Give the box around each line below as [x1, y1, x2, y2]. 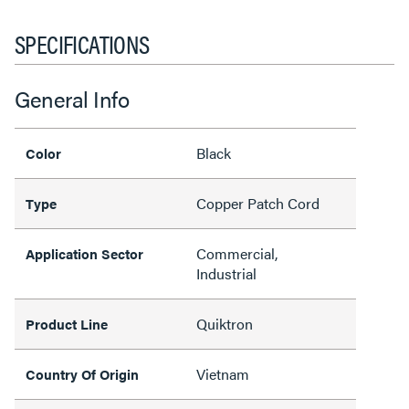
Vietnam [196, 363, 249, 384]
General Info [15, 83, 129, 114]
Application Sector [26, 244, 143, 263]
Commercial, [196, 243, 278, 264]
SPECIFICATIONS [15, 25, 150, 61]
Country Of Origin [26, 364, 139, 383]
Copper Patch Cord [196, 193, 320, 214]
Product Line [26, 314, 108, 333]
